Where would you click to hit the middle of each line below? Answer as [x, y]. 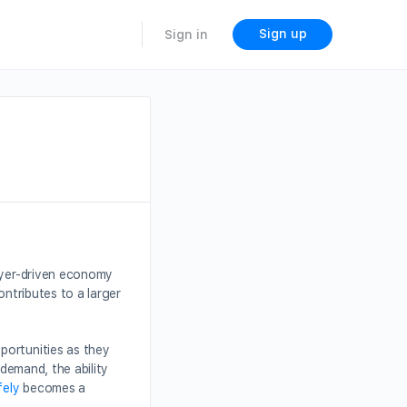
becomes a [53, 388]
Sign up [283, 34]
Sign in [186, 35]
